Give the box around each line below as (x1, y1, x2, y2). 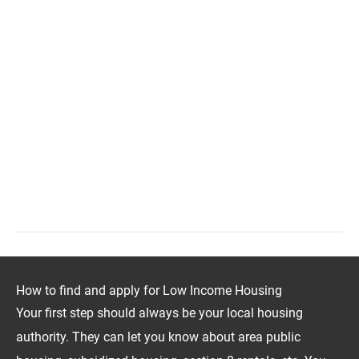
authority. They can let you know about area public (16, 329, 301, 345)
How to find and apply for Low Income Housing (16, 283, 282, 299)
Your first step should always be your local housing (16, 305, 303, 321)
